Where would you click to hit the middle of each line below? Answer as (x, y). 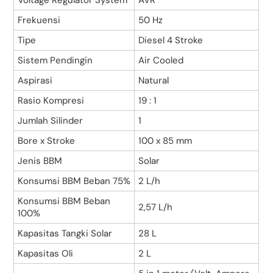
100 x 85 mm (165, 141)
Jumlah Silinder (51, 121)
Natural (154, 81)
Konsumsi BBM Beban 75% (74, 181)
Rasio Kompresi (51, 101)
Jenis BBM (40, 161)
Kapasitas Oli (46, 254)
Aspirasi (35, 81)
